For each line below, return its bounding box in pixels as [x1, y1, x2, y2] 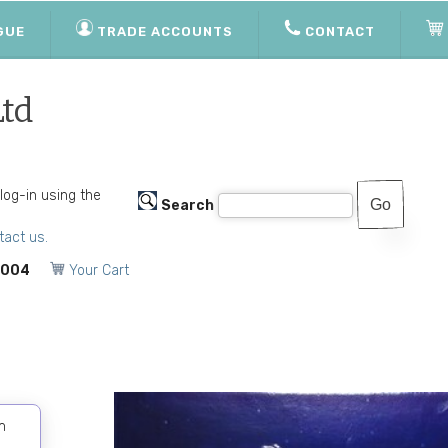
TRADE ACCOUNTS [97, 24, 233, 39]
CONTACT [305, 24, 375, 39]
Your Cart [68, 262, 129, 279]
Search [160, 197, 214, 214]
